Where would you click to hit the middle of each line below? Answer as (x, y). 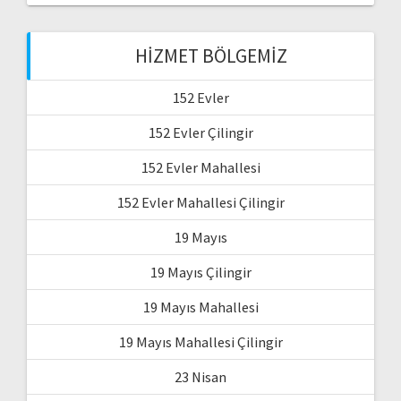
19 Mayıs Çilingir (200, 273)
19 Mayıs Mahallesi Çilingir (200, 342)
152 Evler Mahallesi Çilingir (200, 203)
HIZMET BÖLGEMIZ (211, 56)
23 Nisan (200, 377)
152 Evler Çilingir (200, 133)
